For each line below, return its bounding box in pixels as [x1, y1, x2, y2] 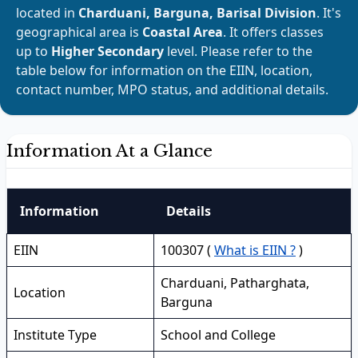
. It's [316, 4, 341, 22]
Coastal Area [142, 23, 223, 41]
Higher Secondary [51, 42, 167, 60]
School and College [161, 326, 276, 344]
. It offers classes [223, 23, 324, 41]
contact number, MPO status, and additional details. [16, 81, 328, 98]
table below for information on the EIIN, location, [16, 62, 312, 79]
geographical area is [16, 23, 142, 41]
